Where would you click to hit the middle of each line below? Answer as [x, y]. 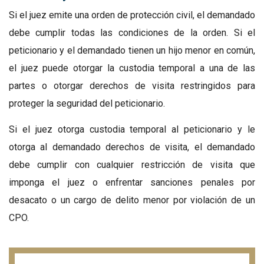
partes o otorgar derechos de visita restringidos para [132, 86]
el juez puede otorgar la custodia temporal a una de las [132, 68]
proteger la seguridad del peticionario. [87, 104]
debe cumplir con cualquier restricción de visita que [132, 165]
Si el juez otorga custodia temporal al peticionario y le [132, 130]
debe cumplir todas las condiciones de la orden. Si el [132, 33]
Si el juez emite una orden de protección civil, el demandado [132, 15]
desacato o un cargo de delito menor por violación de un [132, 200]
